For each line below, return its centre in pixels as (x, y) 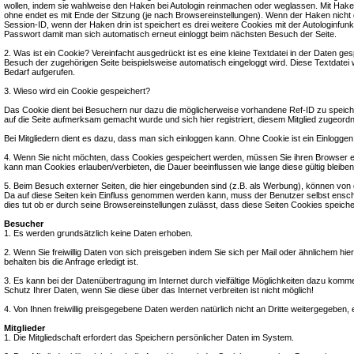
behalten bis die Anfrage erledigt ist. (71, 262)
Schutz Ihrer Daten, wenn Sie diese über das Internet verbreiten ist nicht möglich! (159, 290)
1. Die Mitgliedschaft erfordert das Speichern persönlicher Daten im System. (149, 337)
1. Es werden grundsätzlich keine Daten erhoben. (98, 233)
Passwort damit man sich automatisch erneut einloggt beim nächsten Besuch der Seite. (170, 34)
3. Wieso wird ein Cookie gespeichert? (77, 91)
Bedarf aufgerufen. (40, 72)
